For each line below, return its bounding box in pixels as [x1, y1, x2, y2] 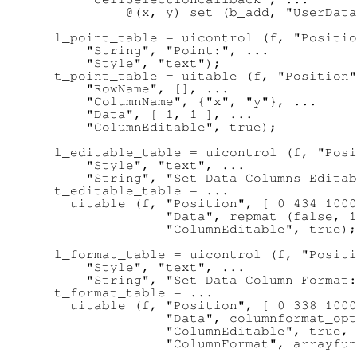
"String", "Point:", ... [38, 44, 269, 57]
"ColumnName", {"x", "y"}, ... [38, 95, 317, 108]
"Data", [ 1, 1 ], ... [38, 108, 253, 121]
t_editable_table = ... [38, 184, 229, 198]
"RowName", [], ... [38, 82, 229, 96]
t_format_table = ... [38, 286, 214, 300]
